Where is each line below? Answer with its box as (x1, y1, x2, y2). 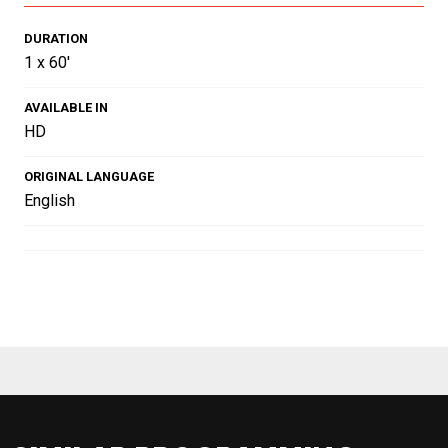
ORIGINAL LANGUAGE (24, 168, 154, 184)
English (24, 190, 75, 210)
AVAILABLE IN (24, 99, 108, 115)
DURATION (24, 30, 88, 46)
